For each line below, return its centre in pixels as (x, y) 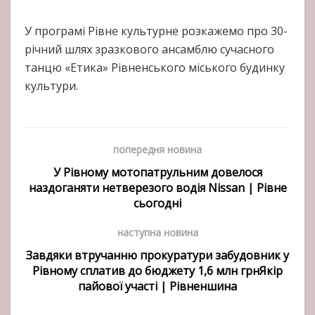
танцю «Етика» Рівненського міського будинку (155, 67)
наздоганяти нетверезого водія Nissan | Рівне (157, 188)
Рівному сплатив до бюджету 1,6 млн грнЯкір (157, 271)
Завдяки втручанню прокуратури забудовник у (157, 255)
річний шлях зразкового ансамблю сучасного (149, 49)
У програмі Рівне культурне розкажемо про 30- (156, 31)
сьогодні (157, 203)
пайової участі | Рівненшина (157, 286)
